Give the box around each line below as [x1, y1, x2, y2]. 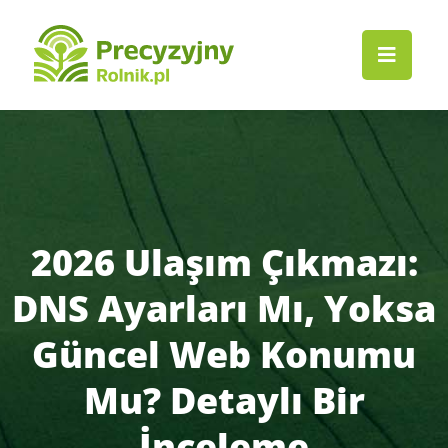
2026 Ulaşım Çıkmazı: [30, 238, 418, 288]
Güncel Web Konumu [32, 330, 416, 380]
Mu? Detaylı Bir [83, 376, 365, 426]
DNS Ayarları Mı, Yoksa [12, 284, 436, 334]
